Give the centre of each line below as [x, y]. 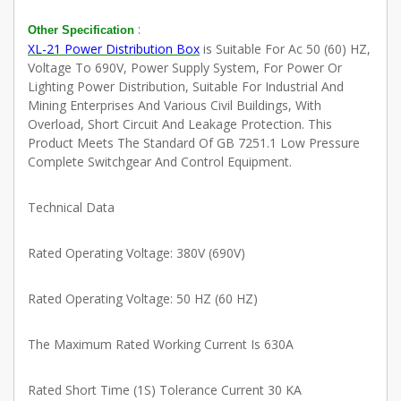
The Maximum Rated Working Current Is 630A [161, 345]
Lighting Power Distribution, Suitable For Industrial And [186, 87]
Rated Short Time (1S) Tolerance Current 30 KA [165, 390]
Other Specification [81, 30]
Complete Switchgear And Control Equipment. [160, 162]
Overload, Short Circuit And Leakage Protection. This [180, 124]
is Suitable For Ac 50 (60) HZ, [285, 49]
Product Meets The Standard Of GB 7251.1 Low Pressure [194, 143]
